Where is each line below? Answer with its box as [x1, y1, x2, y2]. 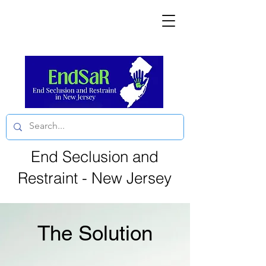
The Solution [37, 221, 153, 245]
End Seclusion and [30, 147, 159, 166]
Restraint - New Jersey [17, 169, 172, 188]
